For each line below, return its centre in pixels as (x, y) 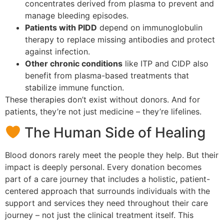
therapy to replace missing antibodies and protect (120, 39)
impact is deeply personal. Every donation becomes (103, 167)
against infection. (57, 51)
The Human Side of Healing (113, 132)
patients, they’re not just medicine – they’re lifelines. (103, 111)
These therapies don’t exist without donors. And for (102, 99)
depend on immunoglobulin (150, 27)
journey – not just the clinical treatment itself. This (99, 215)
